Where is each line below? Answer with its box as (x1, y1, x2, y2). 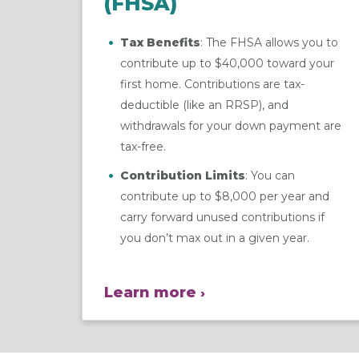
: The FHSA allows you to (200, 34, 338, 50)
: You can (245, 167, 295, 183)
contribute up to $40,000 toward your (120, 55, 334, 71)
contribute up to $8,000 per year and (120, 188, 329, 204)
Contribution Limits (120, 167, 245, 183)
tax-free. (120, 139, 166, 154)
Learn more (104, 283, 196, 301)
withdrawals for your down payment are (120, 118, 341, 133)
